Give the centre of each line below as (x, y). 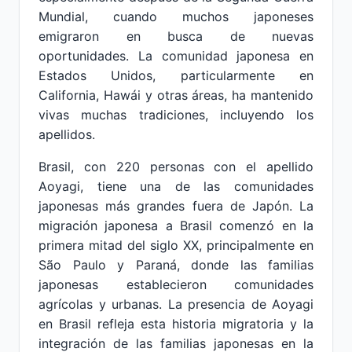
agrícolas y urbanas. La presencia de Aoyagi (176, 304)
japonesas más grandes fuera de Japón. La (176, 206)
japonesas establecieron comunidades (176, 284)
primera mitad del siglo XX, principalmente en (176, 245)
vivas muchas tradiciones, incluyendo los (176, 115)
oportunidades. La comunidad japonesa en (176, 56)
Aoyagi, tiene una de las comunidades (176, 186)
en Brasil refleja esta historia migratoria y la (176, 324)
